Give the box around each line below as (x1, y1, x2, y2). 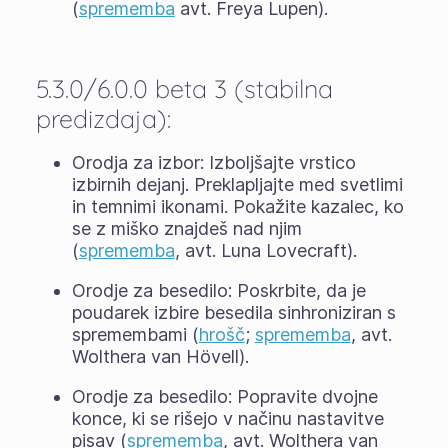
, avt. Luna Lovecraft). (174, 239, 357, 261)
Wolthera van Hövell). (71, 345, 249, 367)
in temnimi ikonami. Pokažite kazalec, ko (71, 195, 404, 217)
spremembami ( (71, 323, 199, 345)
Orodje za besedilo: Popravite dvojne (71, 385, 378, 407)
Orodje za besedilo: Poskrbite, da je (71, 279, 366, 301)
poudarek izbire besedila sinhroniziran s (71, 301, 396, 323)
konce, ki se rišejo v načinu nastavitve (71, 407, 384, 429)
